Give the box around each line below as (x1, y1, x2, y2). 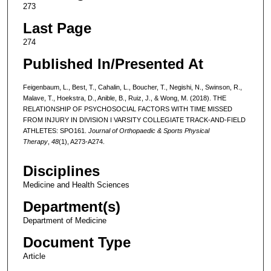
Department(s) (22, 198, 120, 215)
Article (22, 252, 45, 261)
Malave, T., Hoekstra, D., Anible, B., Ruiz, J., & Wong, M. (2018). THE (22, 94, 226, 102)
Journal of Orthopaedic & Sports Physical (88, 126, 209, 134)
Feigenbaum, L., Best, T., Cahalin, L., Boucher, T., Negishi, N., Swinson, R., (22, 83, 242, 91)
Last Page (22, 19, 91, 36)
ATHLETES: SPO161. (22, 126, 88, 134)
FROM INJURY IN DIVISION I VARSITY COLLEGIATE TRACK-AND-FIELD (22, 116, 246, 123)
